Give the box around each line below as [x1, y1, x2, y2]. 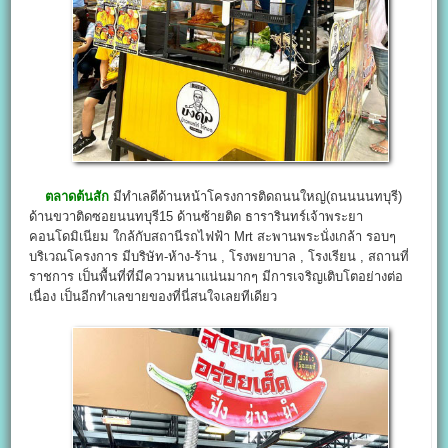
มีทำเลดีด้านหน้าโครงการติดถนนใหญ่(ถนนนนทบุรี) [109, 189, 403, 205]
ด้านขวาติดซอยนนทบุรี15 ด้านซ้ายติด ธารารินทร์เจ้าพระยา [29, 209, 364, 225]
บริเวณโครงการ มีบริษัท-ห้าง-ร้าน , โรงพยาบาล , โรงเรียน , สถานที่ [29, 249, 410, 265]
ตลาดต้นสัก [45, 189, 110, 205]
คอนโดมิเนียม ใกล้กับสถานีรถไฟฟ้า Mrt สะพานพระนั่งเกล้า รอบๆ [29, 229, 397, 245]
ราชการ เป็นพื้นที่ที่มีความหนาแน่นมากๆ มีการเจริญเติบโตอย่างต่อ [29, 269, 404, 285]
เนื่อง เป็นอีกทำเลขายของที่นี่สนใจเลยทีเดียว [29, 289, 278, 305]
